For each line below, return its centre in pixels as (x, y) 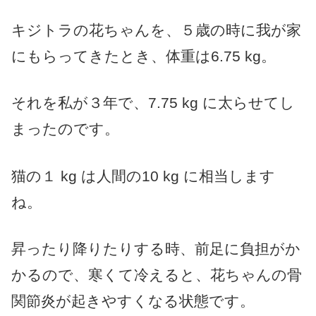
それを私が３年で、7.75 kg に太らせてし (153, 103)
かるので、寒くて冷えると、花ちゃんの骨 (157, 275)
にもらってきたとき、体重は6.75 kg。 (144, 56)
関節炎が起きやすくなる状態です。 (133, 301)
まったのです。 (65, 129)
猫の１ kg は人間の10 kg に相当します (143, 176)
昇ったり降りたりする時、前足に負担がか (156, 249)
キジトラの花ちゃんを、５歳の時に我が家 (156, 30)
